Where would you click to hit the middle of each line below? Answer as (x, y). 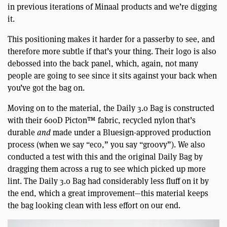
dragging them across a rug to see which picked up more (107, 169)
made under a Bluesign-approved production (131, 132)
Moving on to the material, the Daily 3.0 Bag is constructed (111, 108)
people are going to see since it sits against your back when (112, 75)
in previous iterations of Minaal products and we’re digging (112, 7)
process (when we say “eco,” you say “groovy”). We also (106, 144)
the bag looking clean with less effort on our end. (94, 205)
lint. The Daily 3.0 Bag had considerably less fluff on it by (108, 181)
